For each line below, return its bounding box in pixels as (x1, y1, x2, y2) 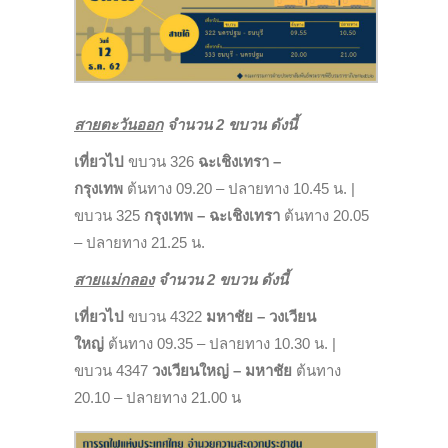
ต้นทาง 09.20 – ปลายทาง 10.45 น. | (123, 180, 355, 198)
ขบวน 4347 (74, 362, 152, 380)
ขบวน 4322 (124, 308, 206, 326)
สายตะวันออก (74, 116, 163, 134)
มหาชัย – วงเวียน (206, 308, 316, 326)
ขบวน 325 (74, 207, 144, 225)
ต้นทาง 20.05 (280, 207, 369, 225)
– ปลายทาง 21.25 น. (74, 234, 205, 252)
